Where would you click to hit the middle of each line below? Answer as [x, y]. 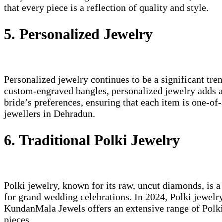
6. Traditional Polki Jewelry [92, 140]
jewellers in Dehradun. [50, 114]
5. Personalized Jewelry [78, 34]
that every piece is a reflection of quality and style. [106, 8]
